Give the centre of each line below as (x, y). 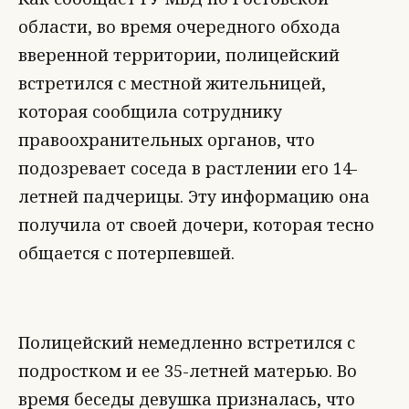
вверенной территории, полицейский (179, 55)
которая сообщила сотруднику (150, 111)
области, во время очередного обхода (179, 26)
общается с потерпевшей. (126, 253)
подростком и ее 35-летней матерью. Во (188, 371)
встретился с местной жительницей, (172, 83)
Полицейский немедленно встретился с (187, 342)
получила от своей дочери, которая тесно (196, 225)
